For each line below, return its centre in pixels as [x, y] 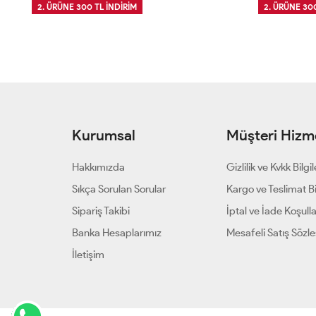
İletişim [88, 255]
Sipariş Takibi [101, 211]
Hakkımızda [98, 168]
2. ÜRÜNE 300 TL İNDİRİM [87, 7]
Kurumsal [104, 135]
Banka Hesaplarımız [117, 233]
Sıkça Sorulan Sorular [119, 189]
